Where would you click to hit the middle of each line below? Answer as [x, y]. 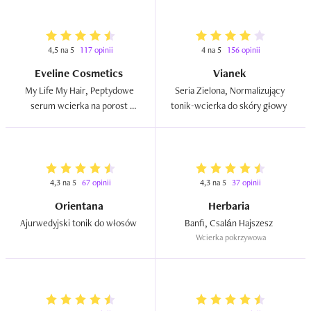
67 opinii [96, 183]
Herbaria [230, 206]
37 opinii [246, 183]
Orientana [80, 206]
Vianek [230, 73]
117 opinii [96, 50]
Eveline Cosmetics [80, 73]
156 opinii [243, 50]
